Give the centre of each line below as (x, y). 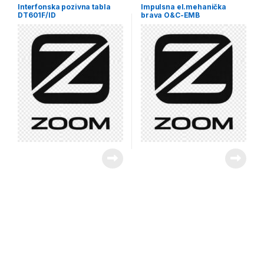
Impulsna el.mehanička (184, 6)
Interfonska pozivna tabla (64, 6)
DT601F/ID (37, 15)
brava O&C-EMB (170, 15)
